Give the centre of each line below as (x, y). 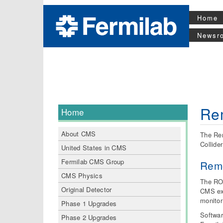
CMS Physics (82, 175)
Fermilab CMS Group (93, 162)
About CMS (79, 134)
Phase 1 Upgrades (89, 203)
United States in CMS (94, 148)
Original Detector (87, 189)
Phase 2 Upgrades (89, 217)
